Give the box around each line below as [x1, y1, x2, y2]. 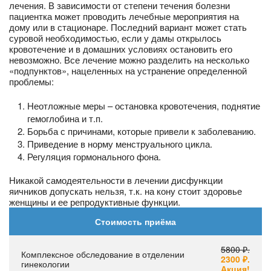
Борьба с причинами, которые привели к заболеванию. [27, 124, 256, 137]
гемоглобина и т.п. [27, 111, 103, 125]
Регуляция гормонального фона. [27, 149, 161, 163]
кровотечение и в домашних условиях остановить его [9, 42, 232, 55]
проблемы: [9, 74, 54, 88]
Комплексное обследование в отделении [21, 247, 184, 260]
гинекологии [21, 257, 70, 270]
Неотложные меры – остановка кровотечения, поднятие [27, 99, 260, 112]
